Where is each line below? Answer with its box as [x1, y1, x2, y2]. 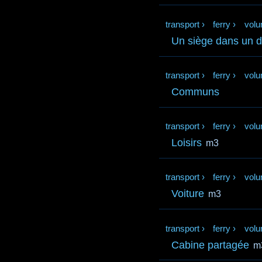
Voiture [171, 188, 205, 200]
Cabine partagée [171, 239, 250, 251]
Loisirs [171, 137, 202, 149]
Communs [171, 86, 220, 98]
